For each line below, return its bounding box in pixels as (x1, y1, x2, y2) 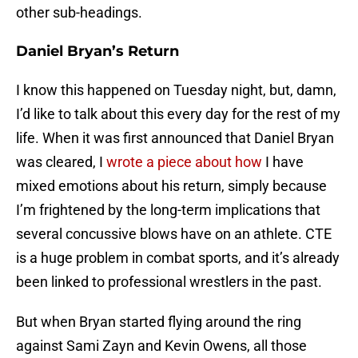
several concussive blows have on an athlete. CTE (16, 225, 332, 243)
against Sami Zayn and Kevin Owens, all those (16, 337, 307, 355)
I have (262, 153, 304, 171)
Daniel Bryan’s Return (16, 42, 179, 61)
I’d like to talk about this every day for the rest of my (16, 105, 340, 123)
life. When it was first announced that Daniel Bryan (16, 129, 334, 147)
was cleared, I (16, 153, 106, 171)
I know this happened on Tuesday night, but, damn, (16, 82, 336, 99)
